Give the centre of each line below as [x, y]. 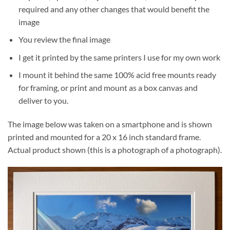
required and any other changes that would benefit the [114, 9]
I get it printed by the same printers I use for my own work [119, 57]
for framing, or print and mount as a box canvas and [108, 88]
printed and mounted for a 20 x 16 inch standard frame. [104, 137]
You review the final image [64, 40]
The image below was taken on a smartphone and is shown [110, 124]
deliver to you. [43, 101]
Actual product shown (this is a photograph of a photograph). [115, 150]
